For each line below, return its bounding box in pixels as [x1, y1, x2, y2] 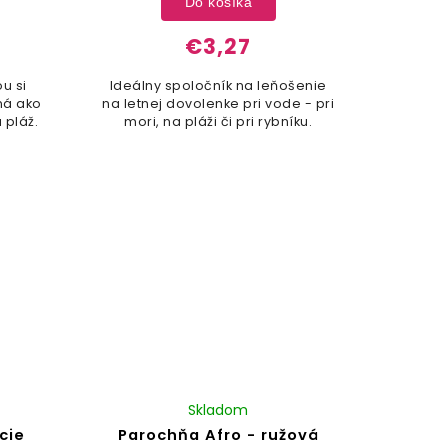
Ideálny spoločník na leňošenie [109, 76, 327, 94]
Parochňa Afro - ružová [117, 424, 319, 445]
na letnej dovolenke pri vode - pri [102, 94, 335, 112]
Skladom [188, 399, 249, 420]
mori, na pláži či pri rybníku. [124, 112, 313, 130]
